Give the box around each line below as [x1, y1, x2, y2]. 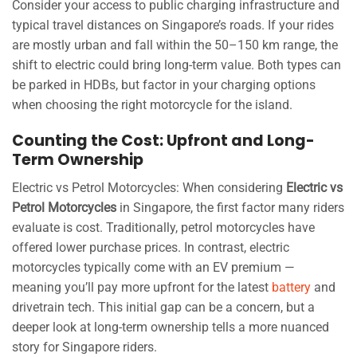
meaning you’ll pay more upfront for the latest [12, 279, 272, 295]
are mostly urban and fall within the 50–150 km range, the [12, 37, 338, 53]
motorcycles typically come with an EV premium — [12, 259, 295, 275]
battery [272, 279, 311, 295]
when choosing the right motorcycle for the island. [12, 97, 292, 113]
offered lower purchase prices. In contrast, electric [12, 239, 289, 255]
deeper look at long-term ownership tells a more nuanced [12, 319, 329, 335]
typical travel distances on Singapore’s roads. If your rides [12, 18, 334, 33]
